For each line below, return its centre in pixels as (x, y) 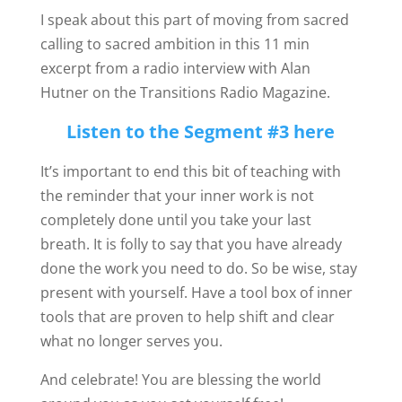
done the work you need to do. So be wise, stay (198, 268)
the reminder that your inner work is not (177, 196)
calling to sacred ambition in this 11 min (175, 44)
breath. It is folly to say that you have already (191, 244)
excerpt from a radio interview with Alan (175, 68)
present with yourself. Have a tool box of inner (196, 293)
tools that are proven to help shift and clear (187, 317)
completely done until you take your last (175, 220)
